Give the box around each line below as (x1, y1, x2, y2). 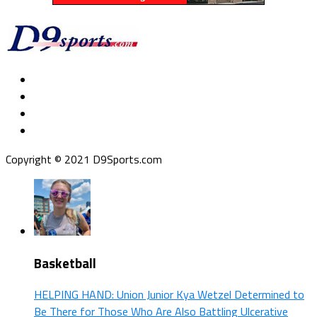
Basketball (34, 253, 96, 273)
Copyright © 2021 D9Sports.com (6, 150, 162, 168)
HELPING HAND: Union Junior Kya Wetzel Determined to (34, 286, 304, 304)
